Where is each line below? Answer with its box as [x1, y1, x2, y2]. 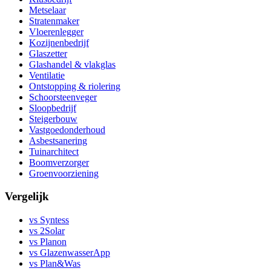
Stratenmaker [29, 15, 79, 26]
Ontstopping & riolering [29, 80, 120, 91]
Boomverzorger [29, 157, 89, 168]
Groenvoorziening [29, 168, 99, 178]
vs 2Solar [29, 226, 65, 237]
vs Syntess [29, 215, 69, 226]
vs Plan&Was [29, 258, 80, 269]
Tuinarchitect [29, 146, 79, 157]
